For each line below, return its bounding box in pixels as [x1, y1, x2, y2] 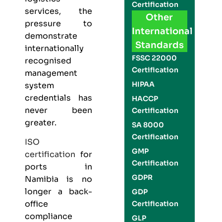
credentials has [25, 93, 92, 103]
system [25, 80, 54, 91]
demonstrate [25, 31, 77, 41]
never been [25, 105, 92, 115]
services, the [25, 6, 92, 16]
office [25, 199, 48, 210]
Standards [135, 40, 184, 51]
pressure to [25, 18, 92, 29]
